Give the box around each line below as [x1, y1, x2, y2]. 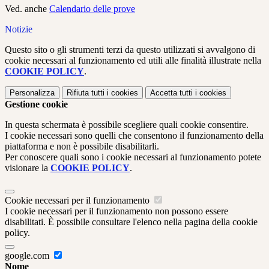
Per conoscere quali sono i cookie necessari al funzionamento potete [5, 152, 261, 163]
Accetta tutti [150, 88, 193, 98]
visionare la [5, 163, 50, 174]
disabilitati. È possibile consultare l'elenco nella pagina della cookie [5, 217, 258, 228]
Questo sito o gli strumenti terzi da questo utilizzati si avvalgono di [5, 44, 255, 55]
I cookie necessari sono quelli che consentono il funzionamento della [5, 130, 264, 141]
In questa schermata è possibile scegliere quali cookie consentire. [5, 119, 249, 130]
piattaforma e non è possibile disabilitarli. [5, 141, 159, 152]
